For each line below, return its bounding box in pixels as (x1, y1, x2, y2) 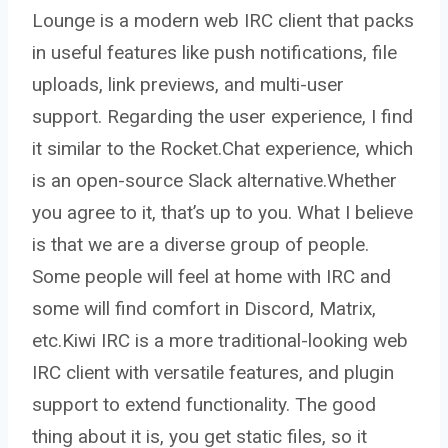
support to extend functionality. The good (32, 393, 376, 417)
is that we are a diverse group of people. (32, 233, 369, 257)
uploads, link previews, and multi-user (32, 73, 344, 97)
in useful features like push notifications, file (32, 41, 397, 65)
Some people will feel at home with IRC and (32, 265, 391, 289)
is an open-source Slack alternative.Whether (32, 169, 397, 193)
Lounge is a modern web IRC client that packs (32, 9, 414, 33)
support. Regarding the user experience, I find (32, 105, 413, 129)
